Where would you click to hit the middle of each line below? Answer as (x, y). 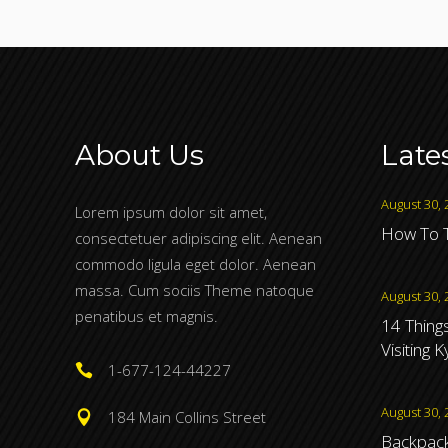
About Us (139, 155)
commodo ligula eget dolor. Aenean (195, 264)
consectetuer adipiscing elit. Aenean (198, 238)
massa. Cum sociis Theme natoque (194, 290)
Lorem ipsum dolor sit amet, (171, 212)
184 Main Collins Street (187, 417)
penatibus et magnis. (146, 316)
